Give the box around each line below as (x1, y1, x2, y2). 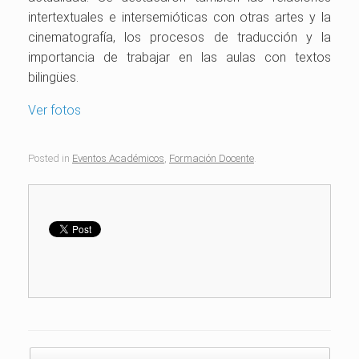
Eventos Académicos (72, 151, 164, 164)
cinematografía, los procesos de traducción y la (28, 30, 331, 45)
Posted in (28, 151, 72, 164)
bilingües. (28, 70, 79, 85)
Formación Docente (169, 151, 254, 164)
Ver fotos (28, 103, 81, 118)
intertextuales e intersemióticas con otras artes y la (28, 10, 331, 25)
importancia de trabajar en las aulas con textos (28, 50, 331, 65)
